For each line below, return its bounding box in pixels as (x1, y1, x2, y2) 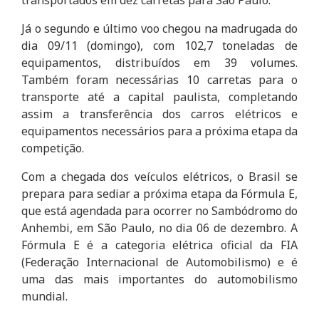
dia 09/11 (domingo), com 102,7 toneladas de (21, 37, 298, 53)
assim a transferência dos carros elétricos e (21, 105, 298, 122)
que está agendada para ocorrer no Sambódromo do (21, 202, 298, 219)
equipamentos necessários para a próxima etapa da (21, 122, 298, 139)
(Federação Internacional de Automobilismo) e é (21, 253, 298, 270)
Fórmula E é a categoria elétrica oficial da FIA (21, 236, 298, 253)
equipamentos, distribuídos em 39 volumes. (21, 54, 298, 70)
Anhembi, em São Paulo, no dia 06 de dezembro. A (21, 219, 298, 236)
